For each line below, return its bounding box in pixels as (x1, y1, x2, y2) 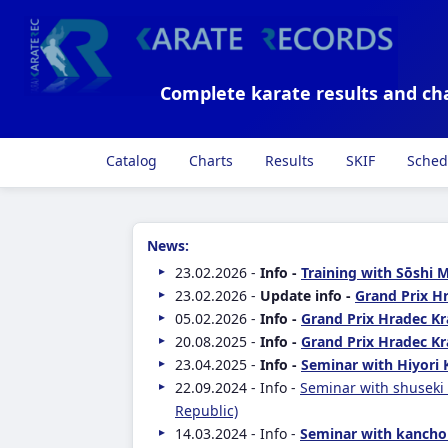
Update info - (260, 286, 355, 305)
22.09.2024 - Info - (175, 378, 300, 397)
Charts (185, 151, 233, 170)
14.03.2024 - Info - (175, 424, 300, 443)
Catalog (102, 151, 157, 170)
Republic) (175, 401, 238, 420)
